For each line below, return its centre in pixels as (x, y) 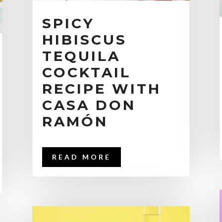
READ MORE (81, 157)
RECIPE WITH (101, 88)
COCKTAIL (86, 72)
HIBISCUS (84, 39)
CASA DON (89, 105)
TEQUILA (81, 56)
